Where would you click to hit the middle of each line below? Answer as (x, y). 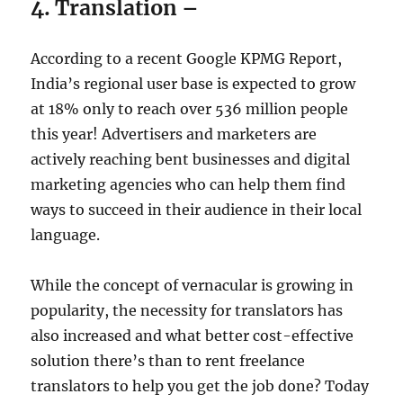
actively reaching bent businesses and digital (191, 160)
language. (66, 235)
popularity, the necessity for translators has (187, 311)
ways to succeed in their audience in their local (197, 210)
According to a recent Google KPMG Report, (187, 59)
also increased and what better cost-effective (193, 336)
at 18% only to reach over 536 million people (190, 109)
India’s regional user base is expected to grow (193, 84)
